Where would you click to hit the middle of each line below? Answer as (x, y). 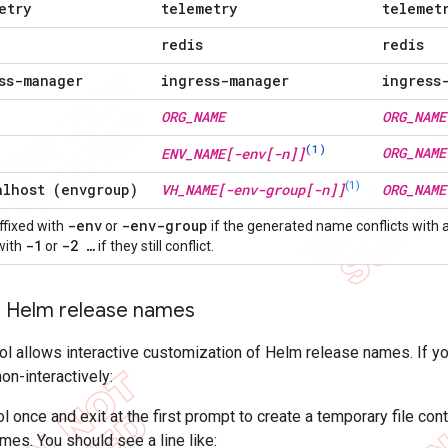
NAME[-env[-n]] (249, 153)
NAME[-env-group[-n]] (265, 189)
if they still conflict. (154, 246)
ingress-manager (225, 80)
